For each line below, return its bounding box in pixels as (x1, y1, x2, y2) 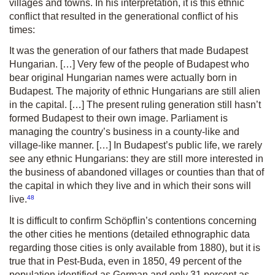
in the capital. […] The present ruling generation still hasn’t (9, 99, 261, 110)
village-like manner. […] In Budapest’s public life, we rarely (9, 140, 262, 151)
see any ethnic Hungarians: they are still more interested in (9, 153, 263, 165)
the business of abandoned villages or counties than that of (9, 167, 264, 178)
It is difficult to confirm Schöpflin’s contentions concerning (9, 215, 257, 226)
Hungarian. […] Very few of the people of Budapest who (9, 59, 249, 70)
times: (9, 25, 35, 36)
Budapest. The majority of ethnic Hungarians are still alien (9, 86, 260, 97)
